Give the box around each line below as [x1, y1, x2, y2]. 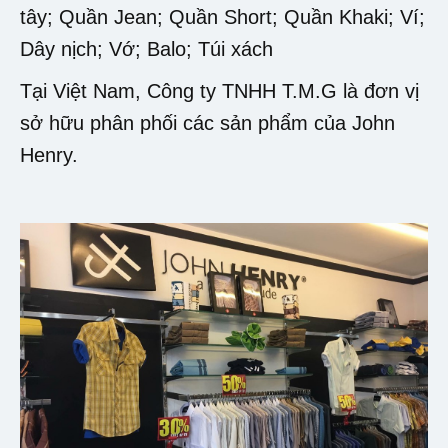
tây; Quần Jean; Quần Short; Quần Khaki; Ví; [20, 5, 425, 28]
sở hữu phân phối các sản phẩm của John [20, 111, 395, 134]
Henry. [20, 143, 78, 166]
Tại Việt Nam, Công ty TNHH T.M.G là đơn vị [20, 79, 419, 102]
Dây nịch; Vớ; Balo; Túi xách [20, 37, 273, 60]
